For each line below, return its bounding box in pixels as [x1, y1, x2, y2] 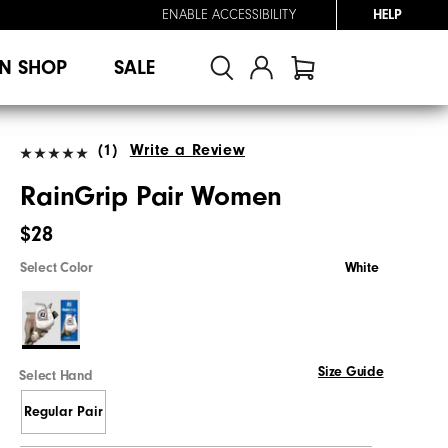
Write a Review [129, 140, 246, 159]
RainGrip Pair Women [20, 180, 283, 212]
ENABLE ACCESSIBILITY [162, 7, 296, 23]
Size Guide [318, 363, 384, 380]
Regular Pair [23, 404, 103, 421]
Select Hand [19, 367, 93, 384]
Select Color [20, 259, 93, 276]
